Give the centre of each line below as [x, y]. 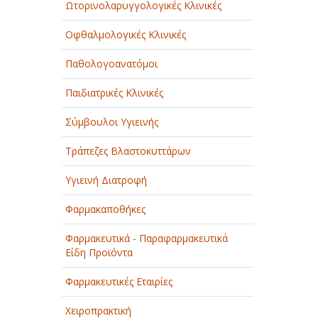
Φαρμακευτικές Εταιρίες [119, 281]
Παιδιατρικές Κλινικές [114, 93]
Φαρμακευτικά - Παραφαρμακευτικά [147, 238]
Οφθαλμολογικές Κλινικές [126, 34]
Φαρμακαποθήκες [105, 209]
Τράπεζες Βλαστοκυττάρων [128, 151]
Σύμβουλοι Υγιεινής [112, 122]
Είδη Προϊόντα [99, 252]
